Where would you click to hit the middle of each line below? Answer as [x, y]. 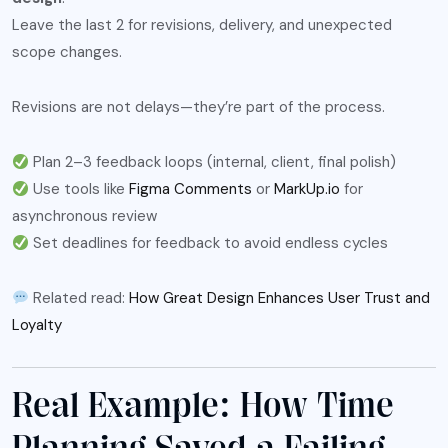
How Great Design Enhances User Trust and [280, 298]
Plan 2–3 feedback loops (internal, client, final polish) [213, 162]
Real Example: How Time [203, 406]
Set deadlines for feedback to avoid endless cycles [209, 243]
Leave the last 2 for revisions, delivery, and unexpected [202, 25]
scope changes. [67, 52]
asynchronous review [84, 216]
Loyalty [37, 325]
